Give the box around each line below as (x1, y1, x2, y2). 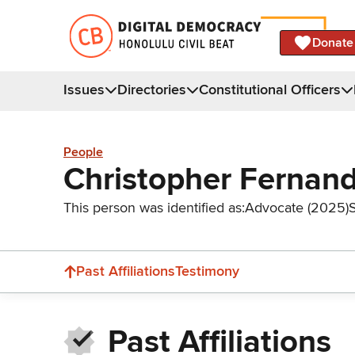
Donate (312, 34, 353, 51)
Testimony (175, 262, 239, 280)
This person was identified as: (63, 198, 245, 216)
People (63, 144, 103, 161)
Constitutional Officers (199, 80, 341, 98)
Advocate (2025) (245, 198, 349, 216)
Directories (117, 80, 186, 98)
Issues (63, 80, 105, 98)
